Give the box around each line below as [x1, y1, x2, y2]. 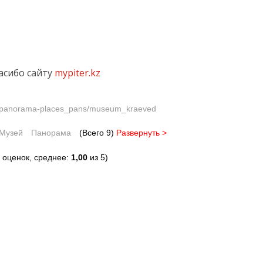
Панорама [31, 128, 71, 138]
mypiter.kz [55, 66, 100, 80]
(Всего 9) [79, 128, 116, 138]
